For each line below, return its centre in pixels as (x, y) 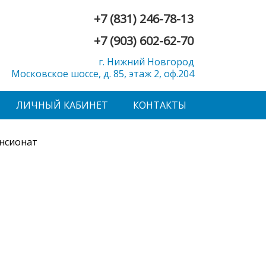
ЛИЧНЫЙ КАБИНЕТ (62, 105)
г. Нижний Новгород (146, 62)
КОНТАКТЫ (160, 105)
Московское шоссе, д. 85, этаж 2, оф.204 (103, 74)
